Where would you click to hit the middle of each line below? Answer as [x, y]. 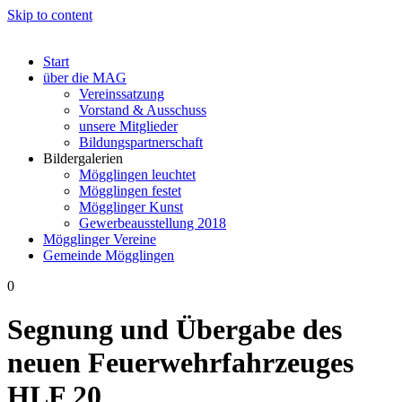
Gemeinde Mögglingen [109, 255]
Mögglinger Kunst [131, 207]
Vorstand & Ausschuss [143, 110]
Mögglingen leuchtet [137, 175]
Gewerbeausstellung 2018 [153, 223]
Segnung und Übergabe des [175, 330]
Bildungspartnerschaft [141, 142]
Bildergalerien [83, 158]
